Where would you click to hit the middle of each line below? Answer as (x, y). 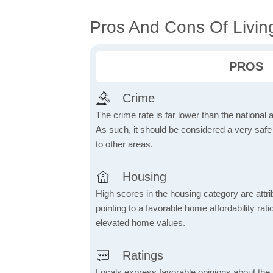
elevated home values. (140, 223)
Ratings (143, 256)
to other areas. (124, 144)
